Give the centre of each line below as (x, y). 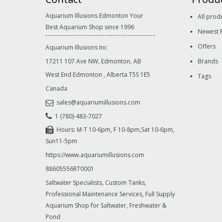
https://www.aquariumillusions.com (95, 155)
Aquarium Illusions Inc (76, 47)
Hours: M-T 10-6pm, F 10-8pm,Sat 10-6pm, (115, 130)
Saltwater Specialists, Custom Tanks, (96, 182)
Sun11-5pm (61, 141)
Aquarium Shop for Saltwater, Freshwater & (106, 205)
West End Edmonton (74, 75)
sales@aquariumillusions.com (98, 102)
